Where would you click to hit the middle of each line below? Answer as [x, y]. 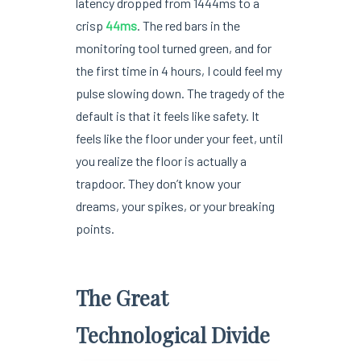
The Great [122, 297]
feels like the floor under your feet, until [179, 138]
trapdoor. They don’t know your [158, 183]
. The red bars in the [188, 25]
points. [95, 228]
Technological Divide [172, 334]
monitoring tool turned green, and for [173, 48]
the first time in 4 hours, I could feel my [178, 70]
